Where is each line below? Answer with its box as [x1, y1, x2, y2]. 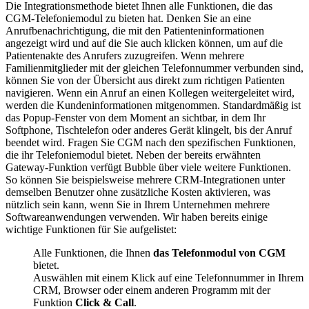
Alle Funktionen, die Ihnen [33, 246, 150, 259]
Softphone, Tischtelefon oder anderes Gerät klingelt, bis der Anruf [6, 123, 292, 136]
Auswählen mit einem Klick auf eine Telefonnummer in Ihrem [33, 271, 303, 283]
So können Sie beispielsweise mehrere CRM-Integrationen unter [6, 173, 285, 186]
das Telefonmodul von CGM [150, 246, 286, 259]
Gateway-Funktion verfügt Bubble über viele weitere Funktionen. [6, 161, 291, 173]
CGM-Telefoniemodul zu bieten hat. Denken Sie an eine [6, 12, 251, 24]
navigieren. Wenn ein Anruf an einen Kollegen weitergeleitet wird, [6, 86, 295, 99]
